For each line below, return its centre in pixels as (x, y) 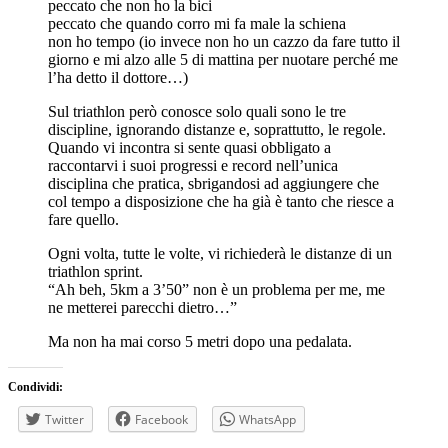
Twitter (64, 420)
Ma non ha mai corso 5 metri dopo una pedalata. (200, 342)
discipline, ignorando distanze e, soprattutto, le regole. (217, 130)
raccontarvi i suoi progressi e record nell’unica (193, 166)
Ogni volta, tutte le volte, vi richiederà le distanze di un (220, 254)
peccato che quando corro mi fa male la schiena (197, 24)
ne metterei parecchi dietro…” (142, 308)
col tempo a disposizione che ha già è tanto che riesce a (221, 202)
